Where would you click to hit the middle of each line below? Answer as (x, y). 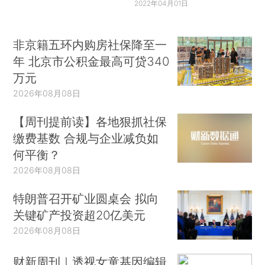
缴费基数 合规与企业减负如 (86, 138)
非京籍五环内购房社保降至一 (90, 44)
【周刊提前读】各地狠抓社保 (90, 121)
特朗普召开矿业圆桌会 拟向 (86, 198)
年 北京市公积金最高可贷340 (91, 61)
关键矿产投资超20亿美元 (80, 215)
